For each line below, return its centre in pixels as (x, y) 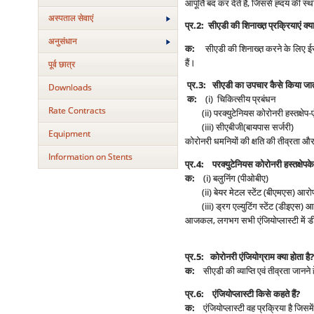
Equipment (69, 134)
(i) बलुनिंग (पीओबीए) (231, 178)
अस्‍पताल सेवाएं (70, 18)
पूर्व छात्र (61, 64)
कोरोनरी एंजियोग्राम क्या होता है (260, 257)
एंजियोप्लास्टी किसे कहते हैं (254, 294)
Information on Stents (90, 157)
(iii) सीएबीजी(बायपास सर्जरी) (239, 127)
